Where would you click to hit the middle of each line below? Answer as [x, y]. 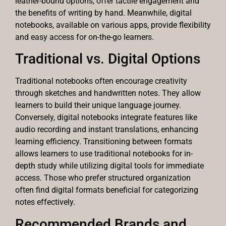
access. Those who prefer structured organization [103, 178]
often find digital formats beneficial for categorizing [107, 190]
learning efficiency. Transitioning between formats [104, 142]
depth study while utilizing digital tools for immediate [109, 166]
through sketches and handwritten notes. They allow [108, 93]
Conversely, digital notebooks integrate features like [106, 118]
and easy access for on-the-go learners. [84, 37]
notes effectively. [45, 202]
